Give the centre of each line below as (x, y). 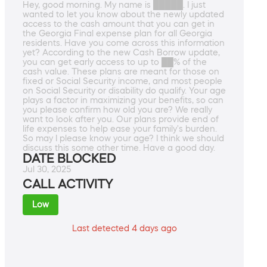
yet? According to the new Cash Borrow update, (121, 53)
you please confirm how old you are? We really (117, 110)
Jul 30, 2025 (47, 170)
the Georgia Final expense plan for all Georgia (117, 34)
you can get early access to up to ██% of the (115, 62)
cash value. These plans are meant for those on (121, 72)
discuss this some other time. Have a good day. (119, 148)
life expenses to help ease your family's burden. (120, 129)
